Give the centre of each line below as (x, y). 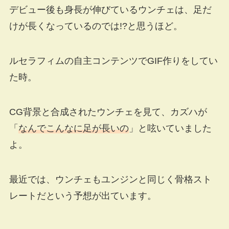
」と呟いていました (170, 128)
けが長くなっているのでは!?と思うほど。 (96, 26)
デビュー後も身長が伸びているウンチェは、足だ (110, 10)
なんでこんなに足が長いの (73, 128)
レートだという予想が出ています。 (83, 196)
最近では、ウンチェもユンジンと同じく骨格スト (110, 179)
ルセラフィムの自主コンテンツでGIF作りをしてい (113, 61)
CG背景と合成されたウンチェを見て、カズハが (108, 112)
